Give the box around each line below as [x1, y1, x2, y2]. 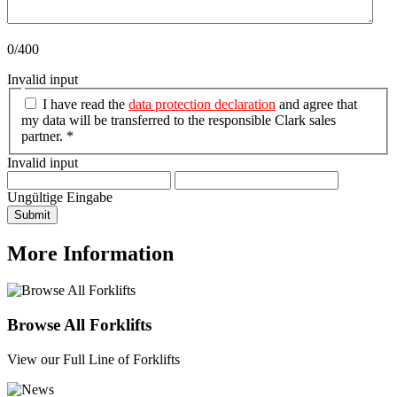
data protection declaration [128, 96, 276, 112]
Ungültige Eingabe [7, 189, 113, 205]
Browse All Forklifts [7, 315, 152, 335]
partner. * [21, 128, 74, 144]
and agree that [276, 96, 357, 112]
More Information [7, 241, 174, 265]
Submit [14, 207, 51, 222]
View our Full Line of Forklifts [7, 351, 180, 367]
